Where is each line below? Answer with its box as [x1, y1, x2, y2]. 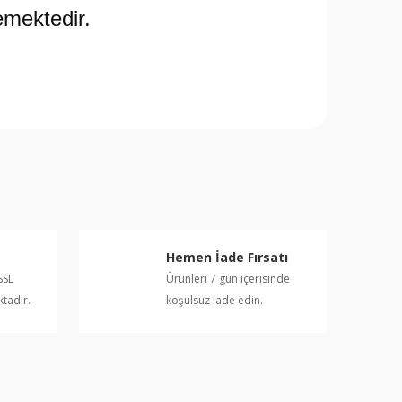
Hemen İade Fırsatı [165, 249, 288, 266]
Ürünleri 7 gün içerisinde [165, 271, 290, 286]
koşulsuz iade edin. [165, 293, 263, 308]
